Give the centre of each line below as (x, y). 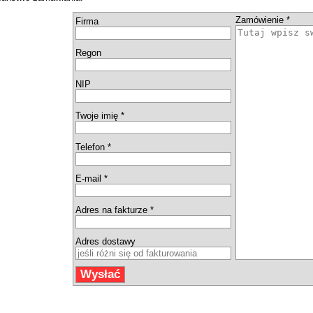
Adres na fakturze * (115, 210)
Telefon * (93, 147)
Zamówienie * (263, 20)
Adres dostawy (105, 242)
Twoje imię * (100, 116)
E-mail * (92, 179)
